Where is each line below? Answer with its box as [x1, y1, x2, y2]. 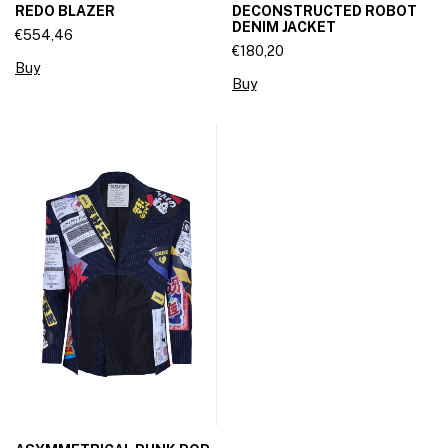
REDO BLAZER [15, 3, 115, 20]
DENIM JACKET [231, 19, 336, 36]
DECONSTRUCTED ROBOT [231, 3, 417, 20]
